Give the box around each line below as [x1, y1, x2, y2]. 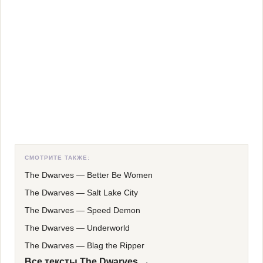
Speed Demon [87, 205, 140, 215]
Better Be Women [87, 170, 153, 180]
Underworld [87, 223, 130, 232]
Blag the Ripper [87, 241, 144, 250]
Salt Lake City [87, 188, 138, 197]
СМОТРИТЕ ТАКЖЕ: [25, 154, 90, 161]
